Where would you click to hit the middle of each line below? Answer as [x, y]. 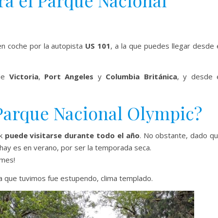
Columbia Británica [141, 77]
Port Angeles [69, 77]
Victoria [24, 77]
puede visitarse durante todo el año [72, 136]
